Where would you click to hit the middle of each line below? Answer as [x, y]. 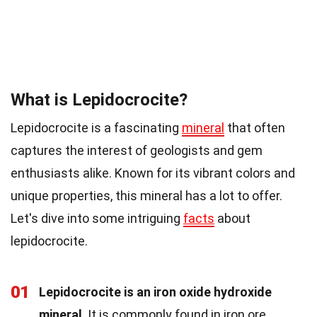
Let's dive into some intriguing [97, 219]
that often [255, 128]
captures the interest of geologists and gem [137, 151]
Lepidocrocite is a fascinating [96, 128]
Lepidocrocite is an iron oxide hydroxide [155, 292]
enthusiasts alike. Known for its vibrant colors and [153, 173]
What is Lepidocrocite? [99, 100]
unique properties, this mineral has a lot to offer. [146, 196]
